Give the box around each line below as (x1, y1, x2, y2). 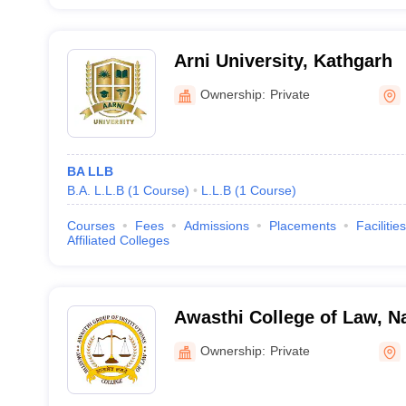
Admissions (183, 218, 249, 233)
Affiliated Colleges (66, 233, 169, 247)
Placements (268, 218, 336, 233)
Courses (66, 218, 115, 233)
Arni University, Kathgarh (173, 51, 392, 71)
